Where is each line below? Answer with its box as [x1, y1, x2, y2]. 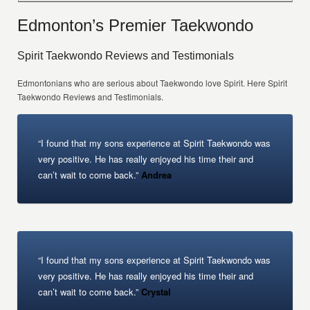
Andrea [138, 168, 172, 181]
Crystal [138, 285, 172, 298]
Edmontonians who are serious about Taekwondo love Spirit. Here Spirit [17, 77, 288, 89]
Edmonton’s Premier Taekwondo [17, 16, 254, 35]
